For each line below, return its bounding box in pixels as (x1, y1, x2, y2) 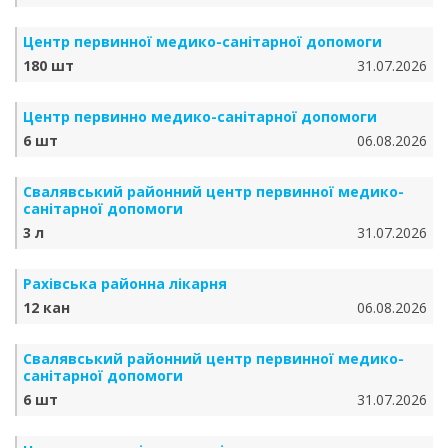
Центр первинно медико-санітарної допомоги (23, 107, 377, 126)
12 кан (23, 298, 70, 317)
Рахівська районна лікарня (23, 274, 227, 293)
